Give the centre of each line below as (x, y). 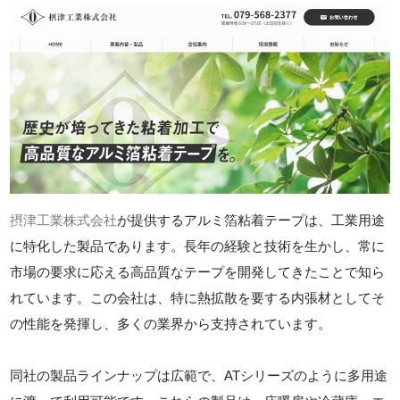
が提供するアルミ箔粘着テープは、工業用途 (251, 221)
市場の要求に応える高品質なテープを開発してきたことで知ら (198, 272)
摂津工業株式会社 (64, 221)
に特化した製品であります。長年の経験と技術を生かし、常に (198, 246)
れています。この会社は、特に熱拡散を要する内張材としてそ (198, 298)
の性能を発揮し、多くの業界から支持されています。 (171, 324)
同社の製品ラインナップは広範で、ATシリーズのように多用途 (199, 376)
